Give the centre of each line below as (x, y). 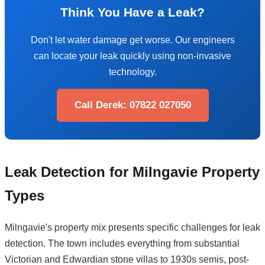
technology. (132, 72)
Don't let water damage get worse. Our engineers (132, 40)
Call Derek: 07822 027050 (132, 105)
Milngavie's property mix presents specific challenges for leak (132, 227)
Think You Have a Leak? (132, 12)
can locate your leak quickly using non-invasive (132, 56)
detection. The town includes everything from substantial (122, 243)
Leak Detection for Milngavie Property (132, 172)
